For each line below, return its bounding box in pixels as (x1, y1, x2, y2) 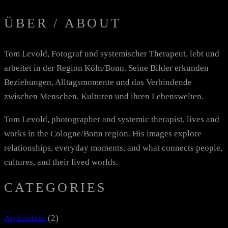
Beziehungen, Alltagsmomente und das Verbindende (4, 77, 192, 87)
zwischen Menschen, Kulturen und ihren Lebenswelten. (4, 91, 204, 101)
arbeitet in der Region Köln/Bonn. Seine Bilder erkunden (4, 63, 209, 73)
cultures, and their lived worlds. (4, 157, 118, 167)
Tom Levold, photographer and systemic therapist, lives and (4, 114, 219, 124)
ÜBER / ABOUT (4, 15, 121, 31)
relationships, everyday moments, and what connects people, (4, 142, 222, 153)
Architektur (4, 213, 46, 223)
